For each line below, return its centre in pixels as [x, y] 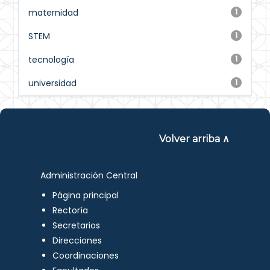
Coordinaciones [86, 256]
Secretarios [77, 225]
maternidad [53, 13]
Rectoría [71, 210]
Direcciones [77, 240]
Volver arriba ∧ [194, 139]
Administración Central [89, 175]
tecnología [51, 60]
